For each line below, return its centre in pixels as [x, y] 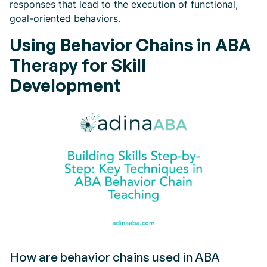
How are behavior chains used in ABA [115, 257]
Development [65, 85]
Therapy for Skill [78, 65]
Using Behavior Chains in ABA [130, 45]
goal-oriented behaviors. [65, 18]
